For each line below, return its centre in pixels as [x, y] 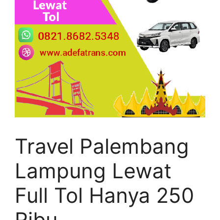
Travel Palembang [102, 146]
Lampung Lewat [93, 170]
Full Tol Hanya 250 [104, 195]
